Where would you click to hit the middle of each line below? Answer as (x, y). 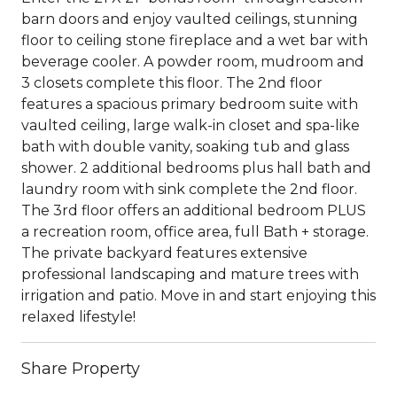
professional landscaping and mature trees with (190, 274)
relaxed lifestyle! (78, 316)
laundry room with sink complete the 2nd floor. (189, 189)
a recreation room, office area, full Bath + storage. (195, 231)
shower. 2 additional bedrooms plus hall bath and (196, 167)
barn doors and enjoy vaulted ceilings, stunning (190, 19)
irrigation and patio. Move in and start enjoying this (198, 295)
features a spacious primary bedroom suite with (190, 104)
